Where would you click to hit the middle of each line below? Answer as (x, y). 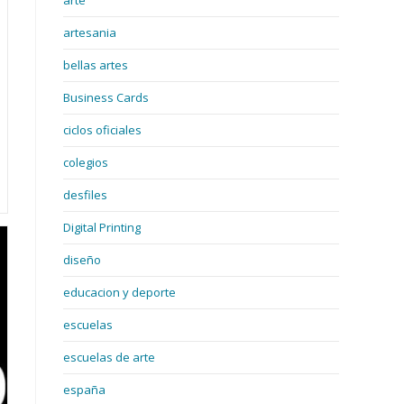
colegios (86, 162)
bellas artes (96, 65)
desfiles (85, 195)
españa (84, 390)
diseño (82, 260)
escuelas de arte (109, 357)
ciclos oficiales (102, 130)
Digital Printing (102, 227)
